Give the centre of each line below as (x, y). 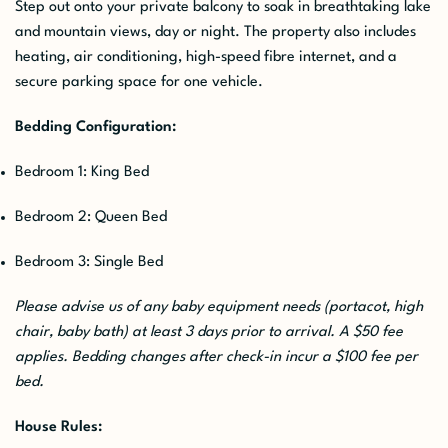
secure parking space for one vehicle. (139, 82)
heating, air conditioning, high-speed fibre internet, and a (206, 57)
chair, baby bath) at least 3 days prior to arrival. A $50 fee (209, 332)
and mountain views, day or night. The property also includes (215, 32)
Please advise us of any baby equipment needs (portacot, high (219, 307)
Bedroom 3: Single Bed (89, 262)
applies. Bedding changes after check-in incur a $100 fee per (216, 357)
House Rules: (58, 427)
